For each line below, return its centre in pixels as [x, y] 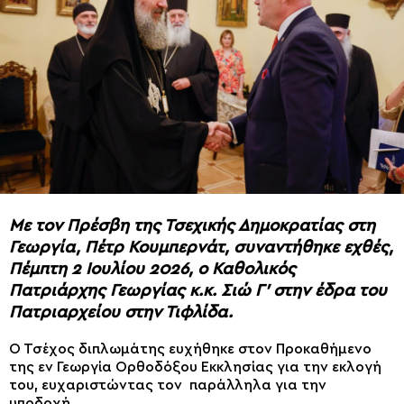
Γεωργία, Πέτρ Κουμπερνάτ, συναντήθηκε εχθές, [201, 247]
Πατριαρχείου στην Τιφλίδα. [123, 312]
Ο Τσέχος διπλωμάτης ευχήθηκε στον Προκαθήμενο [190, 349]
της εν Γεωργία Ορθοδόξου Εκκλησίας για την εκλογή [195, 367]
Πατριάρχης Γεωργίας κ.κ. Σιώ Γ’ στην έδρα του [198, 290]
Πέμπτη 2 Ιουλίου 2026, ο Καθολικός [152, 269]
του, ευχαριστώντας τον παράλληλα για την [168, 386]
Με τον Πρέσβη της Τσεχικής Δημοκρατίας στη [192, 225]
